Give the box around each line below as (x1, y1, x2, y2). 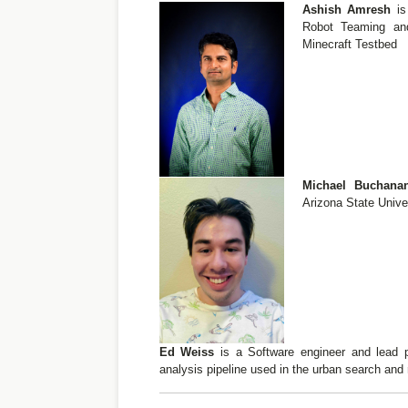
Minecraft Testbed (301, 37, 397, 51)
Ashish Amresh (301, 3, 392, 16)
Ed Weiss (158, 345, 215, 360)
